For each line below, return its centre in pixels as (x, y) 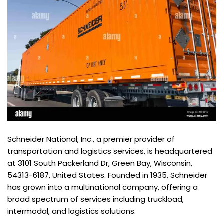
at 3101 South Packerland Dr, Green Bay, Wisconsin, (100, 163)
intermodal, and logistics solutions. (72, 211)
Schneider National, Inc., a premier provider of (91, 139)
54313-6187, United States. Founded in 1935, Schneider (107, 175)
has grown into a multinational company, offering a (103, 187)
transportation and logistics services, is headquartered (110, 151)
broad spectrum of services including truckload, (96, 199)
